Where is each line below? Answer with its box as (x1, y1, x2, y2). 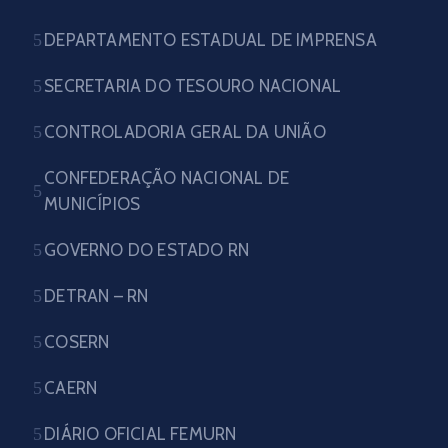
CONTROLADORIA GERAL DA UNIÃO (44, 122, 326, 142)
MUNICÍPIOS (44, 194, 141, 214)
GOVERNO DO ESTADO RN (44, 240, 250, 260)
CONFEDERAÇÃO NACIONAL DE (44, 168, 290, 188)
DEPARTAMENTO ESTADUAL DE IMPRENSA (44, 30, 377, 50)
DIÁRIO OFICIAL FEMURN (44, 424, 237, 444)
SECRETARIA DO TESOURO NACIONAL (44, 76, 342, 96)
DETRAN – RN (44, 286, 149, 306)
